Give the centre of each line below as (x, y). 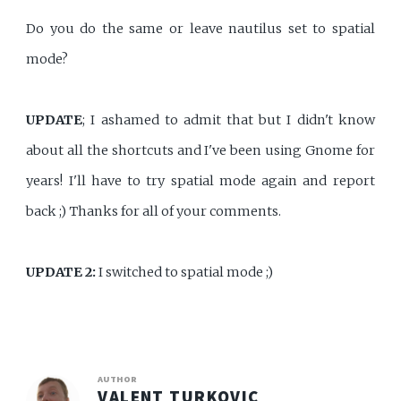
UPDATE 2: (61, 273)
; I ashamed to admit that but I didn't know (229, 120)
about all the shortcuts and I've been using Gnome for (200, 151)
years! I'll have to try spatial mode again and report (200, 181)
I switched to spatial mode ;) (185, 273)
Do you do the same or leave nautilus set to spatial (200, 29)
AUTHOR (118, 379)
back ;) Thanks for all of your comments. (154, 212)
